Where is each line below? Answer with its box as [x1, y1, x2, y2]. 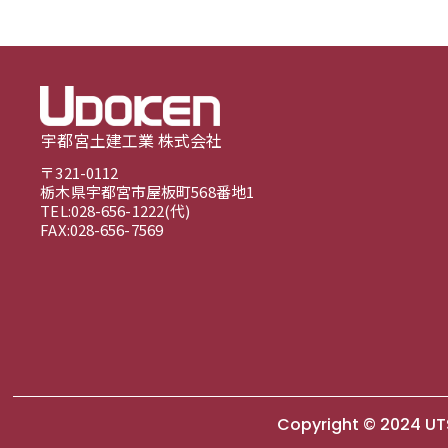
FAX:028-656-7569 [40, 218, 163, 240]
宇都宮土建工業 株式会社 [41, 127, 223, 152]
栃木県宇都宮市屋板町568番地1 [40, 180, 254, 202]
